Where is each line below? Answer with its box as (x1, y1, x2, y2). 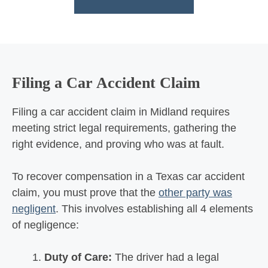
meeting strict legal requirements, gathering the (12, 122, 236, 134)
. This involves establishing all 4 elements (56, 203, 253, 215)
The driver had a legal (112, 251, 219, 263)
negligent (12, 203, 56, 215)
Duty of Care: (44, 251, 112, 263)
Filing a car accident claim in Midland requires (12, 106, 230, 118)
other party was (159, 187, 232, 199)
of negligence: (12, 219, 79, 231)
